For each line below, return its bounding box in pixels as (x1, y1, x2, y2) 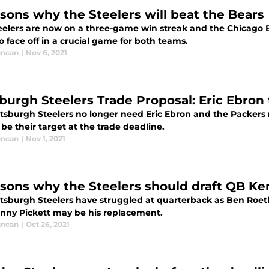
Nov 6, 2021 (26, 48, 67, 58)
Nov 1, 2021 (26, 134, 65, 144)
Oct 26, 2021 (26, 220, 70, 229)
